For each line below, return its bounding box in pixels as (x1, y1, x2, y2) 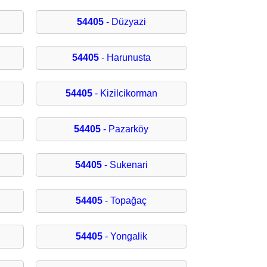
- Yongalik (102, 231, 147, 242)
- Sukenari (101, 160, 148, 170)
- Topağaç (103, 195, 147, 206)
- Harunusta (98, 52, 151, 63)
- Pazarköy (101, 124, 149, 135)
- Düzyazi (103, 17, 146, 27)
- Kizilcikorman (92, 88, 157, 99)
